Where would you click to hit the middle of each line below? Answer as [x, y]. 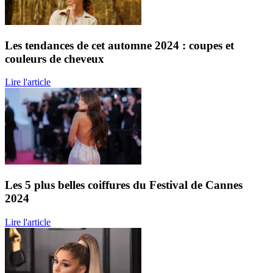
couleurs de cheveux [55, 58]
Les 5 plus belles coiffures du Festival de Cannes [124, 185]
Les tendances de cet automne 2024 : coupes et [119, 45]
